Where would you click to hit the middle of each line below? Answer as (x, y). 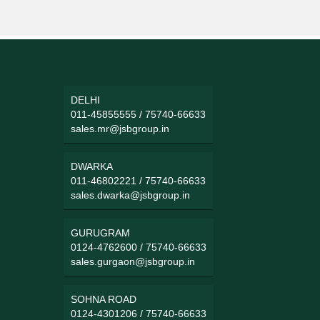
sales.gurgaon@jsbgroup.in (133, 261)
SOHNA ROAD (104, 299)
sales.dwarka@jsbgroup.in (131, 195)
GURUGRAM (101, 232)
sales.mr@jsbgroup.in (120, 128)
